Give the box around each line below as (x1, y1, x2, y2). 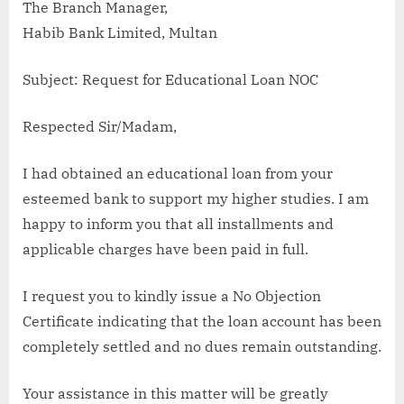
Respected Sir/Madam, (23, 116, 177, 135)
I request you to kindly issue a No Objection (23, 286, 321, 305)
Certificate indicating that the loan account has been (23, 311, 381, 330)
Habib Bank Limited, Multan (23, 23, 217, 41)
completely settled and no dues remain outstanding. (23, 336, 381, 355)
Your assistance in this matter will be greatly (23, 383, 328, 402)
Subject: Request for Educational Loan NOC (23, 69, 318, 88)
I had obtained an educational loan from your (23, 163, 333, 182)
